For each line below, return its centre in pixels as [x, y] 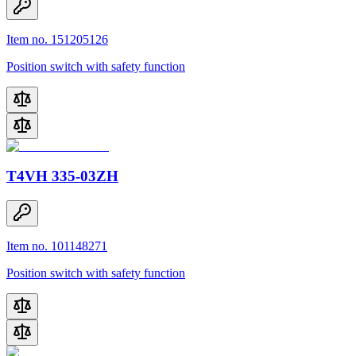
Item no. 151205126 [57, 39]
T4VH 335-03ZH [62, 176]
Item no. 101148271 [57, 246]
